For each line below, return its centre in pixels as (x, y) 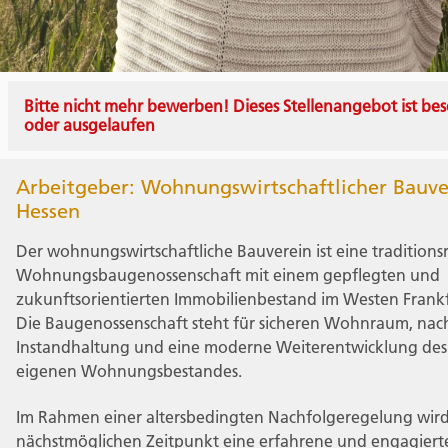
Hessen (48, 210)
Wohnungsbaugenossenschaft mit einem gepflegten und (228, 274)
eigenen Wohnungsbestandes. (129, 370)
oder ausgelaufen (90, 124)
